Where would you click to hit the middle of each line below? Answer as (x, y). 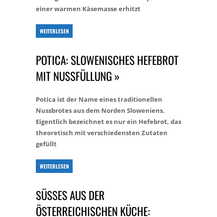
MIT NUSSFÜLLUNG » (78, 76)
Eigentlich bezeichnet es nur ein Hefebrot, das (108, 122)
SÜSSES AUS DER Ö (70, 195)
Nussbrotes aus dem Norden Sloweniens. (100, 110)
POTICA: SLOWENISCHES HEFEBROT (107, 60)
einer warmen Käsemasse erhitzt (88, 9)
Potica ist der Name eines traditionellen (99, 99)
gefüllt (46, 144)
